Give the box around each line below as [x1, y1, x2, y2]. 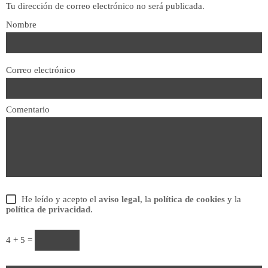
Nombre [6, 19, 36, 29]
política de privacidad [6, 205, 90, 215]
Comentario [6, 104, 50, 114]
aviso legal [99, 194, 140, 204]
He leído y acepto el [17, 194, 99, 204]
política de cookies [154, 194, 225, 204]
